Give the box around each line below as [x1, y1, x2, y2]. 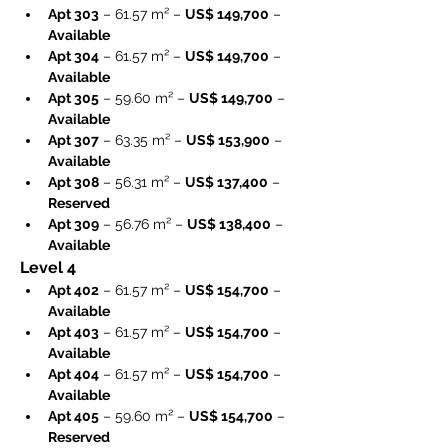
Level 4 [20, 258, 76, 277]
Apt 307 [48, 132, 99, 148]
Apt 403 [48, 324, 99, 340]
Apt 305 [48, 90, 99, 106]
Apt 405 [48, 408, 99, 424]
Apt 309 [48, 216, 99, 232]
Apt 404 [48, 366, 99, 382]
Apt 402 [48, 282, 99, 298]
